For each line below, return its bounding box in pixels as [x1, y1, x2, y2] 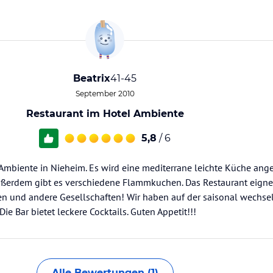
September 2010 [75, 89, 135, 98]
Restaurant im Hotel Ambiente [26, 108, 184, 119]
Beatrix [73, 73, 110, 84]
